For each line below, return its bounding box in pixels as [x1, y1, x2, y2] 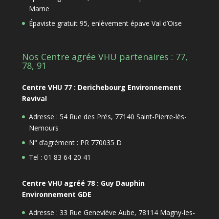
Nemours [28, 123, 59, 133]
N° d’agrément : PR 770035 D [28, 138, 122, 148]
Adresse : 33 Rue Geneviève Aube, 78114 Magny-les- [28, 208, 195, 218]
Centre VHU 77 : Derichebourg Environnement [22, 83, 181, 92]
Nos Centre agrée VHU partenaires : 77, [22, 51, 188, 63]
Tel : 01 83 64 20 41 [28, 153, 91, 162]
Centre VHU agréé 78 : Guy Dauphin [22, 178, 145, 188]
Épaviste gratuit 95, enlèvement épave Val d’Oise [28, 19, 182, 28]
